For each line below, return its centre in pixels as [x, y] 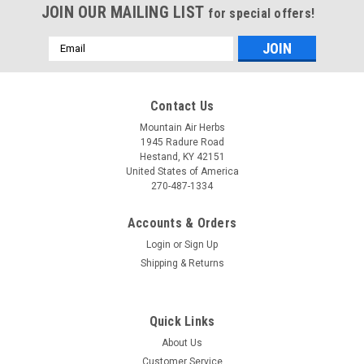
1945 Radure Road [182, 142]
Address [70, 61]
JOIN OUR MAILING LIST [125, 12]
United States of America [182, 171]
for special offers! [262, 13]
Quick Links [182, 321]
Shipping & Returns [182, 263]
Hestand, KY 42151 [182, 156]
